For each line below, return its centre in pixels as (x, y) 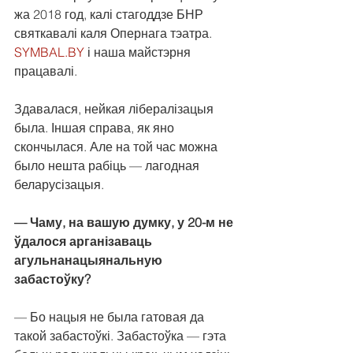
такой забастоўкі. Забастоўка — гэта (122, 336)
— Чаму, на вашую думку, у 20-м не (125, 223)
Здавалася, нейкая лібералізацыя (115, 109)
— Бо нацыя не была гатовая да (111, 317)
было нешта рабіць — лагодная (108, 166)
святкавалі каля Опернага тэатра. (115, 33)
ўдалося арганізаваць (85, 242)
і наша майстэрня (139, 52)
